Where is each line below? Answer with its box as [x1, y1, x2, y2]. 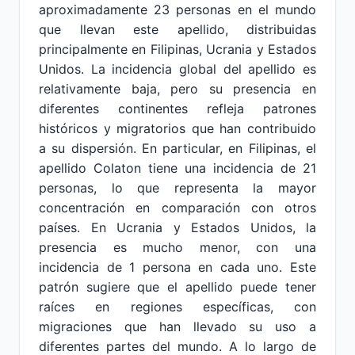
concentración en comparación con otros [39, 200, 316, 216]
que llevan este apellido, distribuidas [39, 21, 316, 37]
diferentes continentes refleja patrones [39, 101, 316, 116]
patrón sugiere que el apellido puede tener [39, 279, 316, 295]
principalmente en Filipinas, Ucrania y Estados [39, 41, 316, 57]
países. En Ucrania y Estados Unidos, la [39, 219, 316, 235]
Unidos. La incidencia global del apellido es [39, 61, 316, 77]
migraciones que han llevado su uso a [39, 319, 316, 334]
